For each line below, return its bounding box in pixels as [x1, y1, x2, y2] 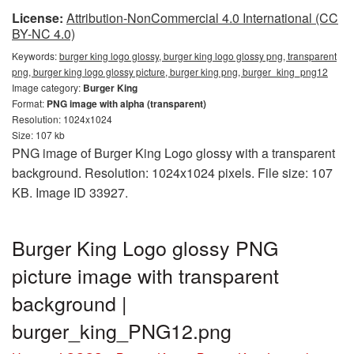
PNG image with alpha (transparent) [47, 96, 206, 111]
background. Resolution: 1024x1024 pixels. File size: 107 [12, 164, 333, 182]
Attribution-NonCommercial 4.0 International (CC [66, 9, 338, 27]
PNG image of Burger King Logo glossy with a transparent [12, 144, 335, 162]
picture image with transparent [12, 261, 279, 289]
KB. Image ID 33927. [12, 183, 128, 201]
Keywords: [12, 49, 59, 62]
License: [12, 9, 63, 27]
